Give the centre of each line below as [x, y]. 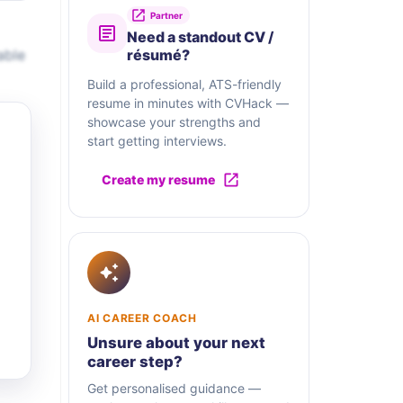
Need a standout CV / [200, 37]
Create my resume [158, 180]
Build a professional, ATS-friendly [184, 85]
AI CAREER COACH [142, 318]
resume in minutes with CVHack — [188, 103]
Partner [166, 16]
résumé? [158, 55]
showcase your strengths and [174, 122]
